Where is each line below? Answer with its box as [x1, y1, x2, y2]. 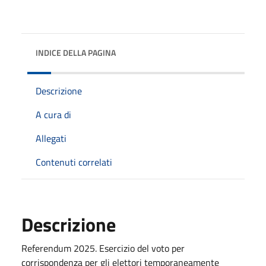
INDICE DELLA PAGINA [36, 46, 116, 59]
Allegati [36, 131, 66, 145]
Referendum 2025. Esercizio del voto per [21, 240, 185, 255]
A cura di [36, 107, 71, 122]
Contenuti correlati [36, 154, 112, 169]
